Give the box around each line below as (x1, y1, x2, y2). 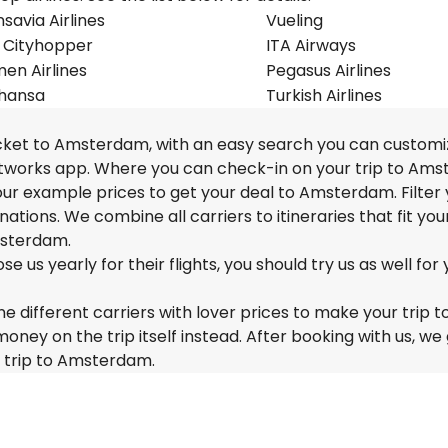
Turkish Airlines (266, 84, 382, 107)
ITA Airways (266, 34, 356, 57)
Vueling (266, 9, 323, 32)
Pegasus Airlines (266, 59, 391, 82)
